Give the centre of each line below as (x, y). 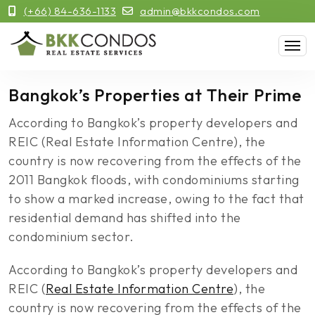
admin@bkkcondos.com (200, 11)
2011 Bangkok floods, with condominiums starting (154, 180)
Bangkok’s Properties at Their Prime (155, 95)
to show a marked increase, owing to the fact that (156, 199)
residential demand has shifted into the (125, 218)
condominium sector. (71, 237)
